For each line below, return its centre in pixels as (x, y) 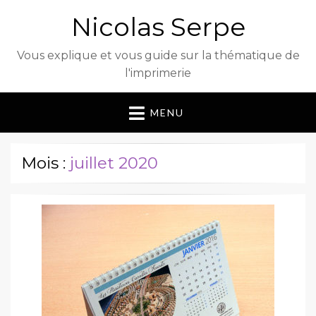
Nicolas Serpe (158, 27)
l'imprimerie (158, 73)
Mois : (45, 163)
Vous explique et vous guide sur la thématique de (158, 55)
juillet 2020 (114, 163)
